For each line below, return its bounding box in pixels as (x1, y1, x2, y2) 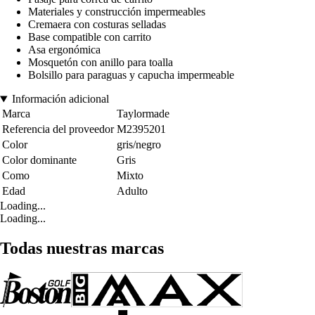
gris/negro (117, 139, 161, 151)
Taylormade (117, 108, 169, 120)
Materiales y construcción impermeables (28, 6, 205, 18)
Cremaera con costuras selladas (28, 18, 166, 31)
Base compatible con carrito (28, 31, 151, 44)
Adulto (117, 185, 148, 198)
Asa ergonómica (28, 44, 101, 56)
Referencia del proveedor (2, 123, 114, 136)
